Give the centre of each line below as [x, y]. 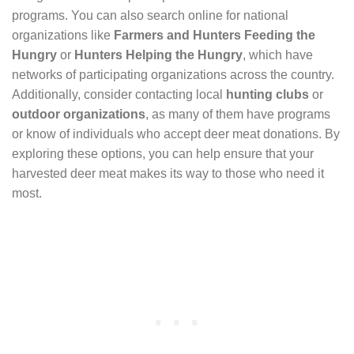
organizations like [63, 36]
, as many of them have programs [238, 115]
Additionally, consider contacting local [119, 95]
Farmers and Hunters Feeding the [215, 36]
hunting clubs [267, 95]
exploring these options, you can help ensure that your [163, 154]
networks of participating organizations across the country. [173, 75]
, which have [278, 55]
